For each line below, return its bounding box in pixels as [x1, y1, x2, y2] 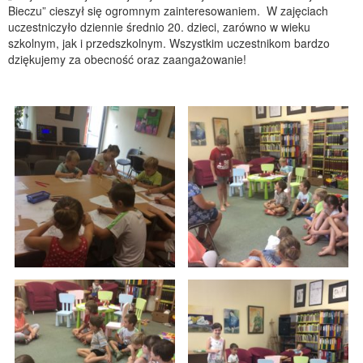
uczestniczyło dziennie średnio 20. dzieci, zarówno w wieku [8, 19, 310, 36]
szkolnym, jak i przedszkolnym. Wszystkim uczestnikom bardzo [8, 35, 330, 52]
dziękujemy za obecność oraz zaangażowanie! [8, 51, 246, 68]
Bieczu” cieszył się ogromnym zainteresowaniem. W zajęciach [8, 2, 328, 19]
